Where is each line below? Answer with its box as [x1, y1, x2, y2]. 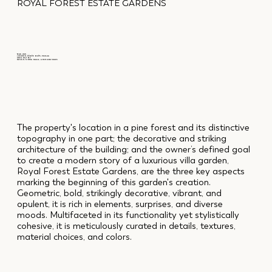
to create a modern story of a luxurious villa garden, [16, 155, 229, 166]
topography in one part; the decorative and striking [16, 133, 226, 144]
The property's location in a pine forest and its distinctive [16, 122, 250, 134]
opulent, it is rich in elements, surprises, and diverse [16, 199, 223, 210]
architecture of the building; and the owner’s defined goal [16, 144, 250, 155]
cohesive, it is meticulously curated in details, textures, [16, 220, 236, 232]
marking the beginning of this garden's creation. [16, 177, 211, 188]
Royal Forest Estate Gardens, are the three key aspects [16, 166, 245, 177]
